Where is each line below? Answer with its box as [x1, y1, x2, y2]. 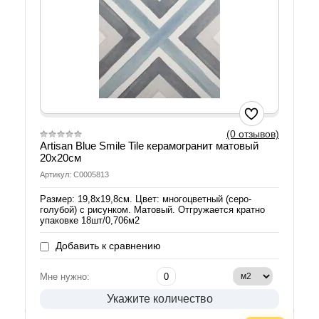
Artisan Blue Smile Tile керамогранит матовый [40, 140, 258, 152]
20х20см [40, 152, 81, 164]
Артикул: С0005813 [40, 170, 109, 179]
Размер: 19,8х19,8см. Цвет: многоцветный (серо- [40, 194, 251, 205]
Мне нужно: [40, 271, 90, 283]
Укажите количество [106, 293, 213, 305]
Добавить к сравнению [53, 240, 161, 252]
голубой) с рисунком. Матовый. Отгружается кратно [40, 204, 265, 216]
